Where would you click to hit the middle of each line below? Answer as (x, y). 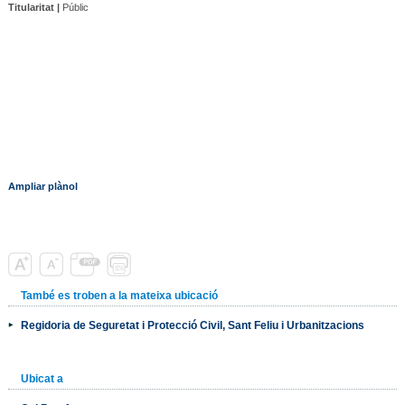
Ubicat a (42, 378)
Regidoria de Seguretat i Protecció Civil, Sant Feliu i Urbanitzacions (192, 325)
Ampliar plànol (42, 186)
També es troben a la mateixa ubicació (119, 295)
